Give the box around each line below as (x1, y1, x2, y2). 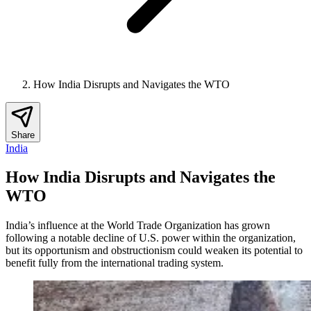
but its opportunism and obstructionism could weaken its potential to (6, 244, 303, 257)
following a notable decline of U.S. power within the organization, (6, 232, 296, 244)
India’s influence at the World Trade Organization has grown (6, 219, 270, 232)
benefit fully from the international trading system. (6, 257, 224, 269)
